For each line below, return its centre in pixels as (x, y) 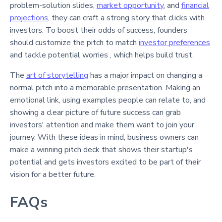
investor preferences (174, 43)
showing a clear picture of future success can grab (95, 112)
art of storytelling (57, 75)
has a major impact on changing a (145, 75)
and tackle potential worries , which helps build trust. (102, 55)
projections (29, 18)
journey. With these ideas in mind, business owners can (104, 137)
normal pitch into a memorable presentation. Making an (105, 88)
